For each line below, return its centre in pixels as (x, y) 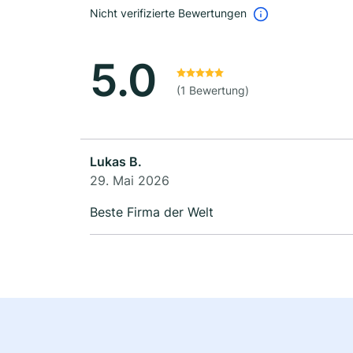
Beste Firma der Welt (152, 212)
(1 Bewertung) (213, 91)
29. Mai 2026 (130, 181)
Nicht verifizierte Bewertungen (168, 13)
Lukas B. (116, 162)
